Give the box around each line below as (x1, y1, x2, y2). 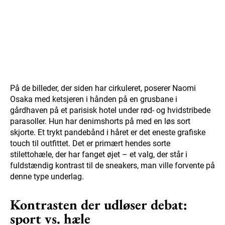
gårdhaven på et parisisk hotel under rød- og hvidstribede (10, 105, 210, 116)
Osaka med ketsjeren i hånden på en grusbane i (10, 94, 177, 104)
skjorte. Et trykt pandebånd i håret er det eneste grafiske (10, 128, 205, 138)
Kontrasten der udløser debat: (10, 195, 187, 214)
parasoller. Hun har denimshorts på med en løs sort (10, 117, 190, 127)
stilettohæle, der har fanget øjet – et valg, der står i (10, 150, 187, 160)
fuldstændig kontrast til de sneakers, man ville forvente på (10, 161, 215, 171)
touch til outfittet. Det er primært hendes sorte (10, 139, 170, 149)
